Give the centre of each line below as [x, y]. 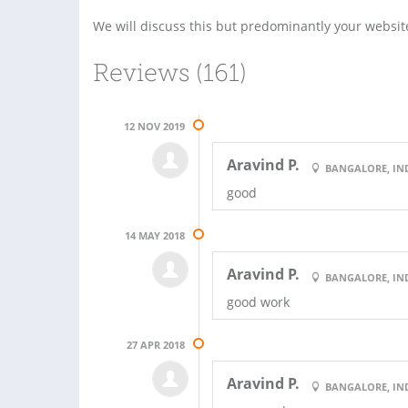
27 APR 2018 [156, 344]
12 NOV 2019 [155, 126]
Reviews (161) [170, 75]
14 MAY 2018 [155, 235]
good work [259, 301]
